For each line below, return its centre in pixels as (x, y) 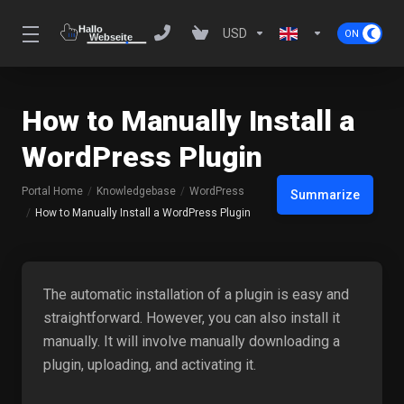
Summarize (325, 195)
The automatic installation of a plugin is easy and (196, 294)
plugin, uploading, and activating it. (150, 365)
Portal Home (52, 191)
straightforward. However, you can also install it (192, 318)
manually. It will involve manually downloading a (192, 341)
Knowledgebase (136, 191)
